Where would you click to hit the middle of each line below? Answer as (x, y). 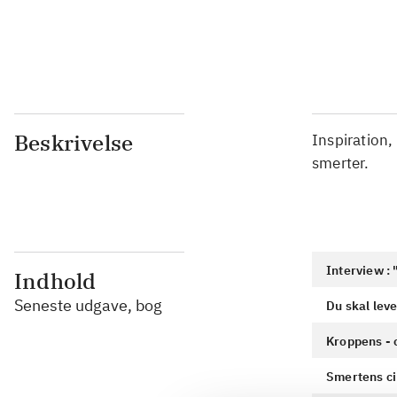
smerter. (341, 163)
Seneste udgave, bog (88, 305)
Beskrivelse (74, 143)
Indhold (55, 281)
